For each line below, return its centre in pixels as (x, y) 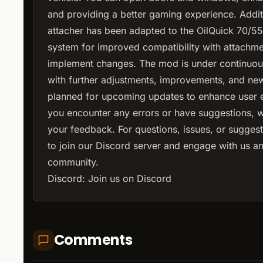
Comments (93, 240)
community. (73, 162)
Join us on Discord (130, 179)
